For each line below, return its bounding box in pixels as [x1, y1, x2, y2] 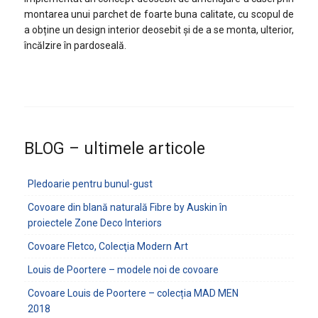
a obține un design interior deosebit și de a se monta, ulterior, [23, 24, 295, 35]
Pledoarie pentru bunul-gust [27, 178, 153, 190]
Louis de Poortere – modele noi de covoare [27, 264, 219, 275]
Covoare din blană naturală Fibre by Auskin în [27, 202, 227, 213]
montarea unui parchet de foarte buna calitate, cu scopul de [23, 9, 295, 20]
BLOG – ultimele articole [23, 139, 205, 158]
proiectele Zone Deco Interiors [27, 217, 162, 229]
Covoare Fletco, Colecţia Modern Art [27, 241, 188, 252]
